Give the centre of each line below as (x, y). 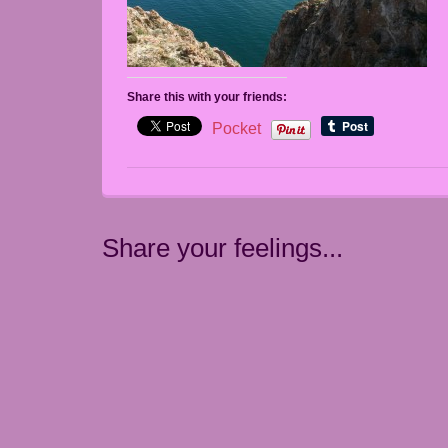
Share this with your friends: (207, 97)
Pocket (236, 128)
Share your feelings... (222, 248)
